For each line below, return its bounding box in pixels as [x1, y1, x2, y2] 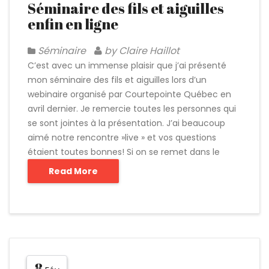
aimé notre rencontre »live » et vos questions [28, 131, 216, 144]
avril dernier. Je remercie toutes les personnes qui [28, 103, 236, 115]
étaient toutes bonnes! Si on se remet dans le [28, 146, 220, 158]
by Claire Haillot [102, 44, 180, 58]
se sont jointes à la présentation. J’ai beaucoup [28, 117, 225, 129]
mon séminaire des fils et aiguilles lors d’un [28, 74, 207, 86]
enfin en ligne [28, 14, 118, 34]
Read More [49, 165, 98, 177]
